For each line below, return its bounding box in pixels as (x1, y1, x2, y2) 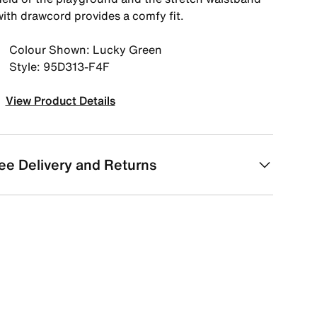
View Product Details (5, 92, 115, 109)
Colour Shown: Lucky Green (8, 41, 162, 58)
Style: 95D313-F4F (8, 58, 110, 75)
